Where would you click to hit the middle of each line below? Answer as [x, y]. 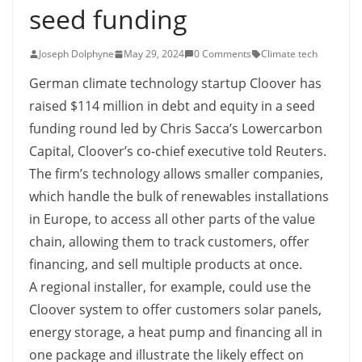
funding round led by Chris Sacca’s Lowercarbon [176, 128]
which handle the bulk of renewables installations [179, 196]
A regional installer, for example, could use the [170, 287]
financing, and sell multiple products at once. [166, 264]
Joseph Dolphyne [76, 54]
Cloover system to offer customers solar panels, [175, 309]
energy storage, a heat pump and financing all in [176, 332]
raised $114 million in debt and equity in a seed [172, 106]
